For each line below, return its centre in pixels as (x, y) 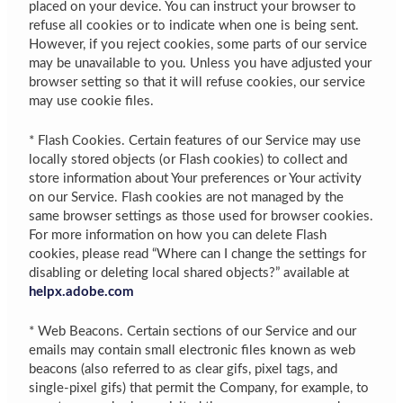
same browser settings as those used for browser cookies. (201, 216)
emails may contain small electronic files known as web (193, 351)
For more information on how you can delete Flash (178, 235)
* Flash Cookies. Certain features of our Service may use (195, 140)
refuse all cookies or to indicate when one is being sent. (194, 25)
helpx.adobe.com (82, 291)
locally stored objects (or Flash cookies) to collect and (188, 159)
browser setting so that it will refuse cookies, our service (197, 82)
